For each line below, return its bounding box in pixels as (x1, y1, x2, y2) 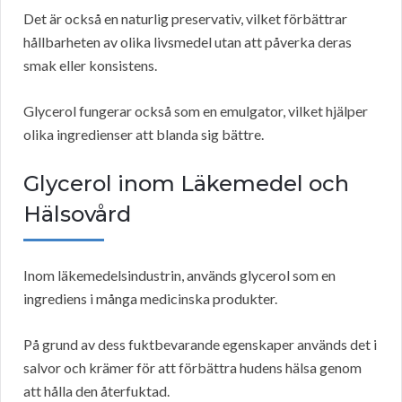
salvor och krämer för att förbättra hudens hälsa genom (23, 359, 362, 377)
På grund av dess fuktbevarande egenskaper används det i (23, 336, 377, 354)
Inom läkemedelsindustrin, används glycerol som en (23, 267, 336, 284)
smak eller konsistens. (23, 57, 157, 74)
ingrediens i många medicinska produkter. (23, 290, 277, 308)
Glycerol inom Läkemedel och (23, 170, 349, 197)
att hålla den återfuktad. (23, 382, 170, 400)
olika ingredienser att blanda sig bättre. (23, 126, 264, 144)
